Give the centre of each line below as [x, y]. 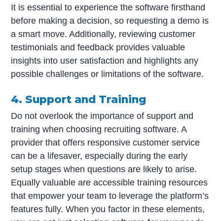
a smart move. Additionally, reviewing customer [103, 34]
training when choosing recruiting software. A [99, 129]
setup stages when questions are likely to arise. [104, 169]
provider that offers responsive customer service [106, 143]
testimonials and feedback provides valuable [98, 48]
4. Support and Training [79, 99]
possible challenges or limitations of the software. [108, 74]
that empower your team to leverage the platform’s [110, 196]
